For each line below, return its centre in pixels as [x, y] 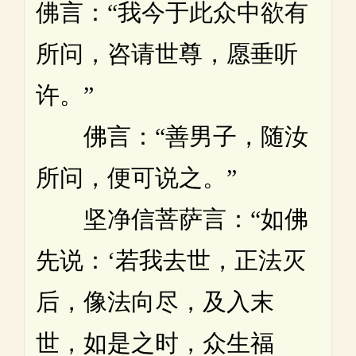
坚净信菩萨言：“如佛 [172, 219]
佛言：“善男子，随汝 [172, 137]
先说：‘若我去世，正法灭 [171, 261]
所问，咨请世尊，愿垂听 [167, 54]
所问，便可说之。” [136, 178]
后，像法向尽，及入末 [155, 302]
